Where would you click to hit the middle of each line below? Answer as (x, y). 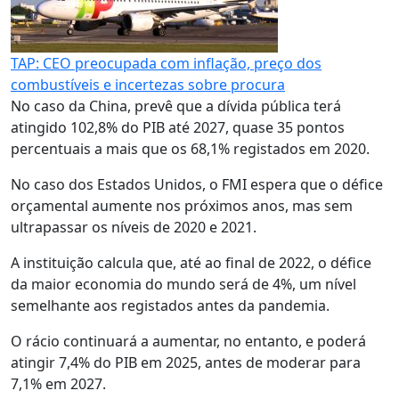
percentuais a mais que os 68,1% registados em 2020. (190, 149)
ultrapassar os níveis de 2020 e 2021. (134, 227)
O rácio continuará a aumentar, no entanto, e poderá (188, 341)
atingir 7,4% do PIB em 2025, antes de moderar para (186, 362)
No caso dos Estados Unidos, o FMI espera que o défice (197, 184)
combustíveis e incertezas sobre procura (148, 85)
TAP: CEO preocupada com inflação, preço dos (166, 63)
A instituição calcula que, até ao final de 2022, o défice (191, 263)
